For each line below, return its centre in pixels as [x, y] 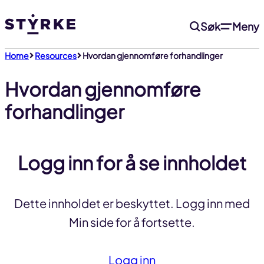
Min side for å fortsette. [132, 222]
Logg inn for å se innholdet [132, 162]
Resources [56, 56]
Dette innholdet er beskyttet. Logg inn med [132, 203]
